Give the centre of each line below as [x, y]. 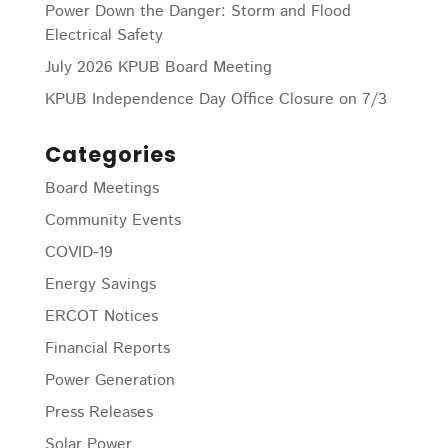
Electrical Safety [103, 35]
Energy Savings [100, 284]
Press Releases [98, 412]
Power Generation [109, 380]
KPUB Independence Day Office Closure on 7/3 [215, 99]
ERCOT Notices [101, 316]
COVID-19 [78, 252]
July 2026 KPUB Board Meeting [158, 67]
